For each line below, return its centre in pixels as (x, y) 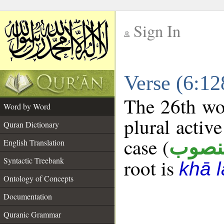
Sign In (157, 31)
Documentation (28, 196)
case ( (147, 147)
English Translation (34, 142)
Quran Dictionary (31, 124)
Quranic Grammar (32, 214)
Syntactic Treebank (34, 160)
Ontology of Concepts (38, 178)
